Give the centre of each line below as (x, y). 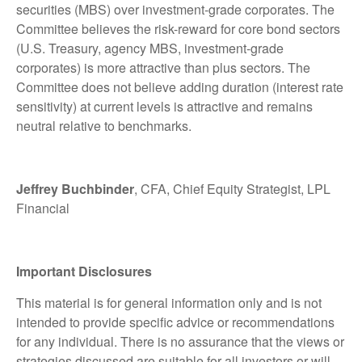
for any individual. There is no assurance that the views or (180, 341)
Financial (43, 208)
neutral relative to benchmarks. (104, 125)
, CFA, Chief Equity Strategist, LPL (232, 188)
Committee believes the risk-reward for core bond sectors (178, 28)
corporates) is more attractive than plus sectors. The (163, 67)
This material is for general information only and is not (169, 302)
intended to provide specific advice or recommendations (175, 322)
